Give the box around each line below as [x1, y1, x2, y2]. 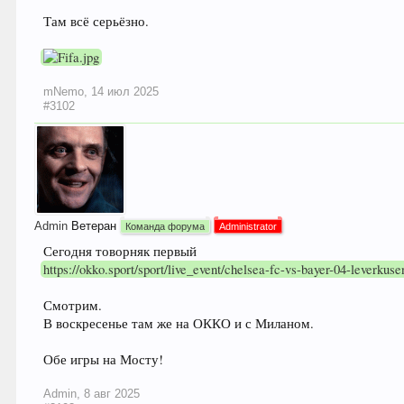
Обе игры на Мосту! [43, 351, 164, 369]
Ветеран [71, 219, 117, 234]
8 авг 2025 [84, 387, 141, 401]
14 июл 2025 [91, 85, 160, 99]
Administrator [219, 221, 278, 233]
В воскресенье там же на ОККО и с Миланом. [43, 315, 315, 333]
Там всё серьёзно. [43, 13, 150, 31]
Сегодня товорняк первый [43, 243, 197, 261]
